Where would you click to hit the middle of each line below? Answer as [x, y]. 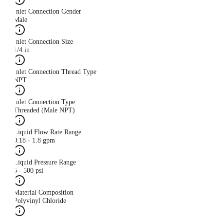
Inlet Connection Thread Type [55, 72]
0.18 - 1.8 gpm [34, 141]
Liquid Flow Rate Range [47, 132]
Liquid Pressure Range [45, 163]
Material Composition [44, 193]
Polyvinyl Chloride [40, 201]
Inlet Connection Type [44, 102]
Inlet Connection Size [43, 42]
